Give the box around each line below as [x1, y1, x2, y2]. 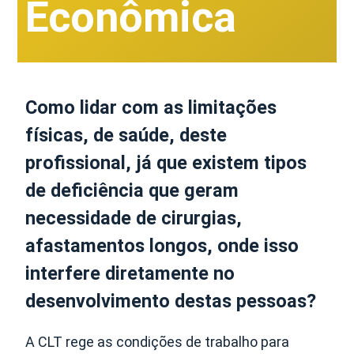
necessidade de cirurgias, [25, 206, 243, 229]
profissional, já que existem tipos [25, 151, 307, 174]
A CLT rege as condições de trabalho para [25, 333, 290, 350]
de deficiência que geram [25, 179, 239, 201]
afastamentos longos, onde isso [25, 234, 299, 257]
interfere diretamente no [25, 262, 235, 284]
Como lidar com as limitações [25, 96, 277, 119]
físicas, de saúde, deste [25, 123, 228, 146]
